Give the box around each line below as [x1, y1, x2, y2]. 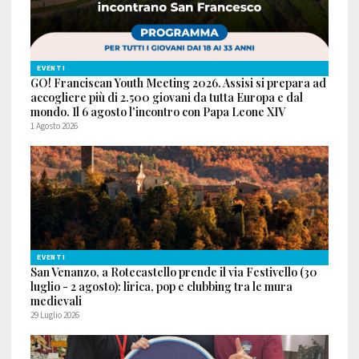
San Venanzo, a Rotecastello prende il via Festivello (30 [30, 264, 317, 280]
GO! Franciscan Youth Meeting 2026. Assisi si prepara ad [30, 75, 326, 91]
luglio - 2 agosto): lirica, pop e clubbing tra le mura [30, 279, 292, 294]
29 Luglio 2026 [30, 309, 79, 321]
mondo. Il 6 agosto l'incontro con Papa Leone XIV [30, 104, 285, 119]
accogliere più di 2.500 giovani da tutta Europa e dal [30, 90, 303, 105]
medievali [30, 293, 82, 309]
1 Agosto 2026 [30, 120, 78, 132]
